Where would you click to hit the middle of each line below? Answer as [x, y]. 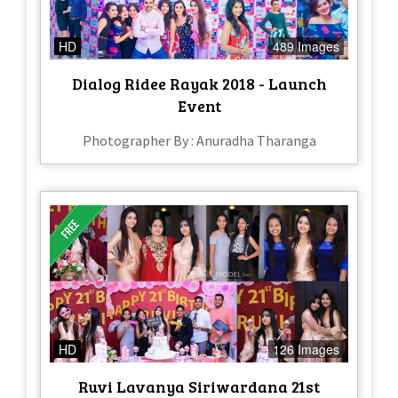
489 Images [306, 47]
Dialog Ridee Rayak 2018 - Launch [199, 84]
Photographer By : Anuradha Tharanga [199, 141]
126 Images [306, 349]
